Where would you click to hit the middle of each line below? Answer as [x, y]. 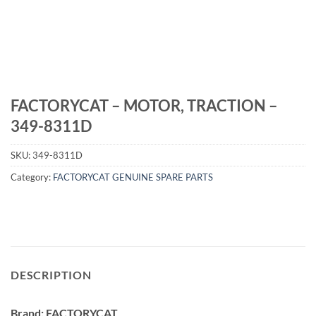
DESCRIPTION [51, 274]
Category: [32, 177]
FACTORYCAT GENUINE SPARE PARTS [133, 177]
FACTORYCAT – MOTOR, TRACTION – [144, 105]
